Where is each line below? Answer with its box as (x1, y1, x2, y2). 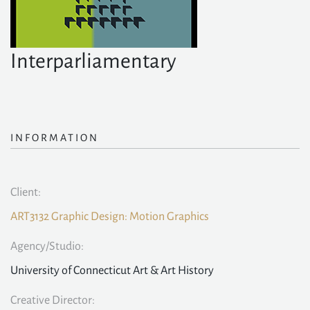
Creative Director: (10, 294, 95, 307)
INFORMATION (10, 132, 99, 143)
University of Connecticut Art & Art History (10, 264, 214, 277)
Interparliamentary (10, 50, 176, 72)
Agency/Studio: (10, 240, 84, 253)
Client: (10, 186, 41, 199)
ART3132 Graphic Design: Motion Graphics (10, 210, 209, 223)
